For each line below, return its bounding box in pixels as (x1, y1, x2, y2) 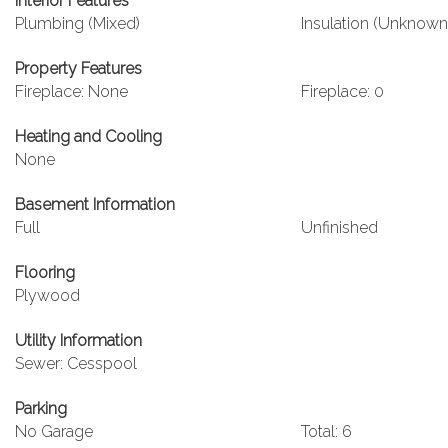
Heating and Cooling (15, 127, 162, 146)
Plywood (15, 286, 80, 305)
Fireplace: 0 (300, 82, 384, 101)
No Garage (15, 422, 93, 441)
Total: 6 (300, 422, 352, 441)
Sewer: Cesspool (15, 354, 137, 373)
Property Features (15, 59, 142, 78)
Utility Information (15, 331, 142, 350)
